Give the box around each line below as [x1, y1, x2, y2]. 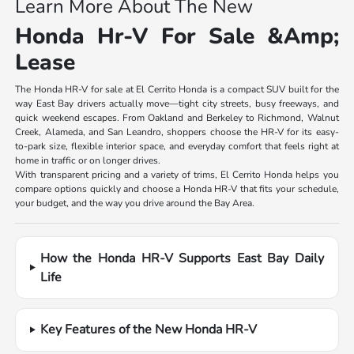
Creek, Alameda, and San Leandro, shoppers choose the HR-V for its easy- [15, 126, 339, 139]
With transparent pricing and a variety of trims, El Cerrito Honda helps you [15, 168, 339, 182]
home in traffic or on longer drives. [15, 154, 161, 168]
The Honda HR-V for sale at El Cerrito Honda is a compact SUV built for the [15, 83, 339, 96]
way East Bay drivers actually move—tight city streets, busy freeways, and [15, 97, 339, 111]
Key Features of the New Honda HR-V [40, 321, 257, 339]
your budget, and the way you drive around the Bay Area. [15, 197, 255, 210]
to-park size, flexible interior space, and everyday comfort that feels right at [15, 140, 339, 153]
